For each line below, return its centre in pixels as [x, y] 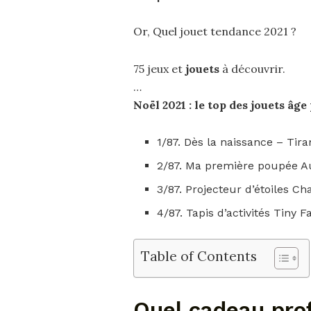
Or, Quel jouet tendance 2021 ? [215, 31]
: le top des [220, 105]
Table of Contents [199, 256]
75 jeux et [159, 69]
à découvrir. [254, 69]
